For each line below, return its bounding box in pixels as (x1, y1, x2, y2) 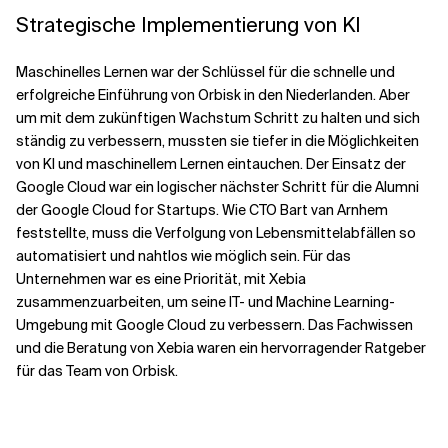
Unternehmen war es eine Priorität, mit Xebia (16, 270, 306, 288)
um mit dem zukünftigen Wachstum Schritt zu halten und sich (16, 109, 420, 127)
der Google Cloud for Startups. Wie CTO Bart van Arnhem (16, 201, 388, 219)
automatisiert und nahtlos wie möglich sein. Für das (16, 247, 351, 265)
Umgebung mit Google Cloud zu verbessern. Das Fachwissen (16, 316, 413, 334)
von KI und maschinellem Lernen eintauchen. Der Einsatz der (16, 155, 406, 173)
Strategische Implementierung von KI (16, 12, 361, 38)
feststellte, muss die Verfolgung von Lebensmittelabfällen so (16, 224, 416, 242)
